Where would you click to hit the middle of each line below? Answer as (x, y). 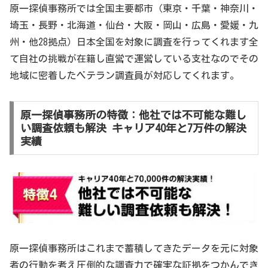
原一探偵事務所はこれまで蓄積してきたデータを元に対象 (134, 248)
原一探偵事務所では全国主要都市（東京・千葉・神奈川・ (134, 9)
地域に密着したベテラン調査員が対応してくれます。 (124, 76)
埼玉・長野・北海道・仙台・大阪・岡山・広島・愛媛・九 (134, 25)
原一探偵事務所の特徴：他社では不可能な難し (133, 115)
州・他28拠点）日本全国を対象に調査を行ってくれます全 (134, 42)
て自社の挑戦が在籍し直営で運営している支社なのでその (134, 59)
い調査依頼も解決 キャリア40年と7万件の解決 (133, 128)
